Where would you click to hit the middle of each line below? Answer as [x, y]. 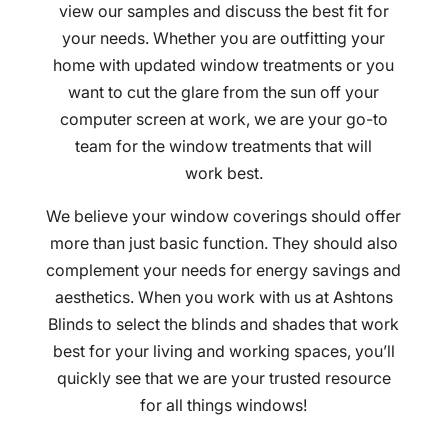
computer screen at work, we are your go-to [223, 119]
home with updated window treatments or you [224, 65]
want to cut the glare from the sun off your [224, 92]
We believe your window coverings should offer [224, 216]
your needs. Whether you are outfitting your [224, 38]
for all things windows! [224, 405]
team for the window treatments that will [224, 146]
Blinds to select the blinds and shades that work [224, 324]
